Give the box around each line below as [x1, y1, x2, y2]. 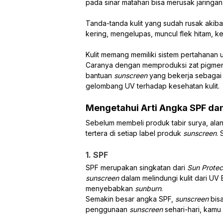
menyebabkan [86, 184, 135, 193]
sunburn [135, 184, 161, 193]
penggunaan [86, 205, 129, 214]
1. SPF [86, 149, 108, 160]
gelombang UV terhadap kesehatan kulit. [86, 81, 220, 90]
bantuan [86, 71, 114, 80]
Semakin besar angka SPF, [86, 194, 175, 203]
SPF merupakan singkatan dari [86, 163, 187, 172]
